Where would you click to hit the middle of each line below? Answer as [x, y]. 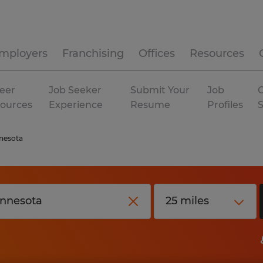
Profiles [225, 105]
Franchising [93, 53]
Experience [76, 105]
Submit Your [160, 90]
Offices [157, 53]
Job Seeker [75, 90]
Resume [151, 105]
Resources [217, 53]
